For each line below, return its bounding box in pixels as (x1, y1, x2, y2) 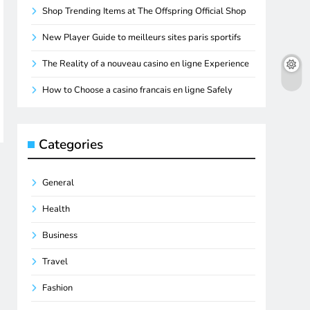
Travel (42, 255, 69, 268)
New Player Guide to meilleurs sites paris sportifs (42, 30, 241, 44)
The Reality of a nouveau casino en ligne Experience (42, 57, 250, 70)
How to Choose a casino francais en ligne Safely (42, 83, 233, 96)
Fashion (42, 281, 73, 294)
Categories (39, 135, 104, 154)
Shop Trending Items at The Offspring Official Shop (42, 4, 247, 17)
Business (42, 228, 78, 241)
